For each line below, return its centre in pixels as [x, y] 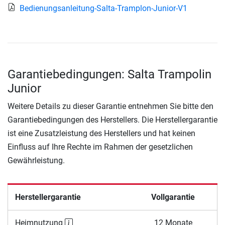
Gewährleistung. [36, 160]
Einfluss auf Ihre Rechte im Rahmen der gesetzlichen [100, 147]
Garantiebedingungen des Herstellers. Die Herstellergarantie [113, 120]
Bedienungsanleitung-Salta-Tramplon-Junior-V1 [103, 8]
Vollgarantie [173, 197]
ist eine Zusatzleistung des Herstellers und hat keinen [101, 133]
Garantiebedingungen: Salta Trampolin [109, 74]
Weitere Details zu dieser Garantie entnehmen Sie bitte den [110, 106]
